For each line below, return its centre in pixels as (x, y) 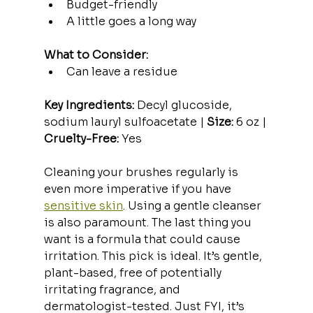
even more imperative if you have (139, 189)
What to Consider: (96, 54)
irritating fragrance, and (113, 289)
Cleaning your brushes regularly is (142, 172)
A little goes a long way (131, 21)
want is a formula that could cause (143, 239)
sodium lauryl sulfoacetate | (125, 122)
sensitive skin (83, 205)
